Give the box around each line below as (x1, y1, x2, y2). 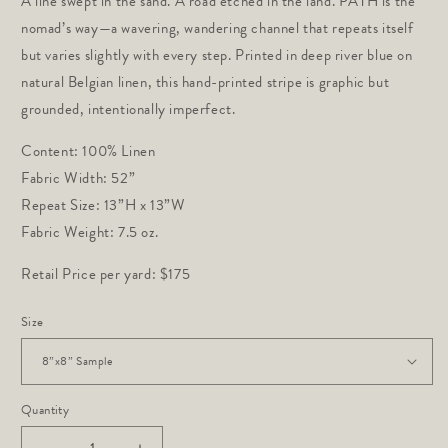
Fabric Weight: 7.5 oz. (21, 220, 159, 243)
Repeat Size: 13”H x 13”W (21, 193, 186, 216)
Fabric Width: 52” (21, 166, 136, 189)
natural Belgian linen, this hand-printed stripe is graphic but (21, 70, 390, 93)
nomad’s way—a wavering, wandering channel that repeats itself (21, 16, 414, 39)
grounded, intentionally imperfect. (21, 97, 236, 120)
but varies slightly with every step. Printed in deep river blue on (21, 43, 413, 66)
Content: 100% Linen (21, 139, 156, 162)
